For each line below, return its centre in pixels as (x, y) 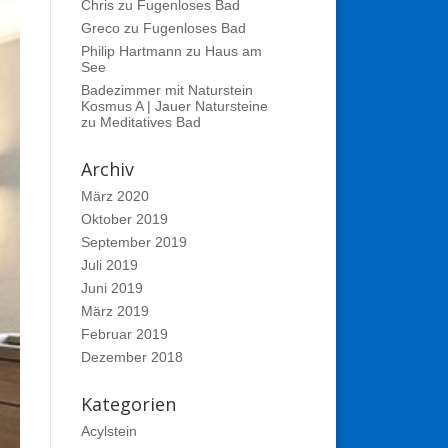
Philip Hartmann (131, 51)
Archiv (107, 169)
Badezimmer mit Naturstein (166, 90)
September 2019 (133, 242)
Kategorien (128, 404)
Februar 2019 (124, 334)
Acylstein (108, 431)
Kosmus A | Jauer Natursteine (174, 106)
